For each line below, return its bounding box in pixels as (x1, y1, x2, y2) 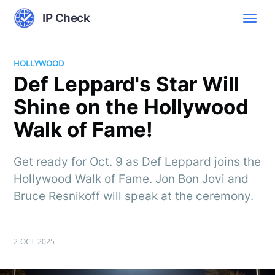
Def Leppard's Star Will (14, 71, 240, 96)
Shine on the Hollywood (14, 94, 249, 119)
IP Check (42, 10, 90, 25)
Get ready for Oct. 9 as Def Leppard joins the (14, 154, 261, 169)
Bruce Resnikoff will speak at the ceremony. (14, 188, 254, 203)
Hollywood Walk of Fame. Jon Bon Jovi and (14, 171, 249, 186)
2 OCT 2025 (14, 236, 55, 247)
